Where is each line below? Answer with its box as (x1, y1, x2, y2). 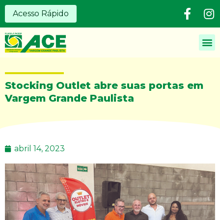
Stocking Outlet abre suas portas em (5, 79, 203, 91)
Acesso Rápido (13, 9, 69, 18)
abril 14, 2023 (14, 143, 65, 153)
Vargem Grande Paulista (5, 92, 134, 104)
